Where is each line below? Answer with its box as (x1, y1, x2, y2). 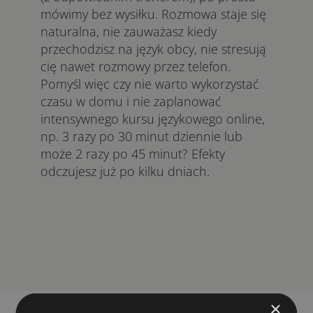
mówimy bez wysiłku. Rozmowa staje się (41, 6, 266, 22)
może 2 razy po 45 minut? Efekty (41, 145, 225, 162)
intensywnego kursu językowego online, (41, 110, 265, 127)
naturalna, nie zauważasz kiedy (41, 23, 217, 40)
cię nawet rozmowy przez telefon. (41, 58, 231, 75)
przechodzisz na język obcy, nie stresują (41, 41, 266, 57)
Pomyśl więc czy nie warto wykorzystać (41, 75, 259, 92)
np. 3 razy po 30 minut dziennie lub (41, 128, 242, 145)
